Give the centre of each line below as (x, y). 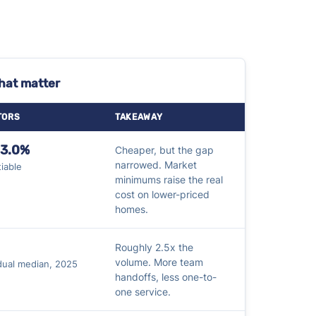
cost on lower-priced (162, 194)
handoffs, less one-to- (165, 276)
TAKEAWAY (139, 117)
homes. (131, 209)
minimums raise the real (169, 179)
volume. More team (159, 262)
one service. (142, 291)
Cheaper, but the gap (164, 150)
